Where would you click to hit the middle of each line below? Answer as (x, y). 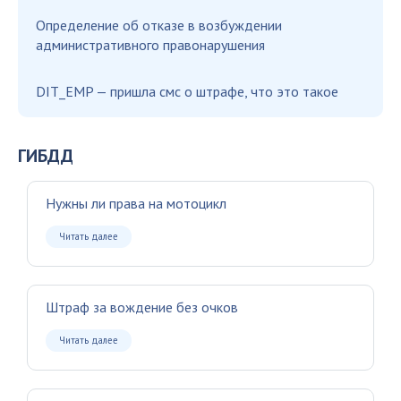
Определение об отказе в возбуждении (159, 25)
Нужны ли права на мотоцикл (136, 203)
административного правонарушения (150, 44)
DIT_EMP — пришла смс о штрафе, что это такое (187, 91)
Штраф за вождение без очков (142, 307)
